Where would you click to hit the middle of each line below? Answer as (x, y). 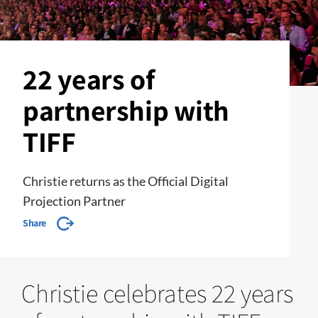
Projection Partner (74, 201)
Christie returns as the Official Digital (126, 181)
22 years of (89, 79)
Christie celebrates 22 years (157, 293)
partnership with (126, 110)
